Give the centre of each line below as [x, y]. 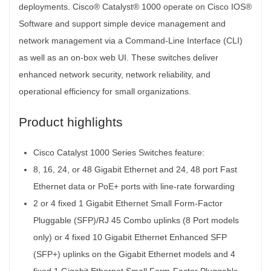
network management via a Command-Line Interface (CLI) [131, 40]
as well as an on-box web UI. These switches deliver [119, 57]
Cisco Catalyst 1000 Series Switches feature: [119, 152]
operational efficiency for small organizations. [105, 91]
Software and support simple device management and [122, 23]
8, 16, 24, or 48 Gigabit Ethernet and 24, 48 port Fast [135, 169]
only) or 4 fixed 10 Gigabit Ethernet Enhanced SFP [130, 237]
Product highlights [71, 122]
